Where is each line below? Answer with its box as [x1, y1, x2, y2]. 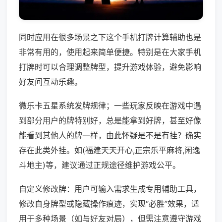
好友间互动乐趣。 [19, 77, 82, 87]
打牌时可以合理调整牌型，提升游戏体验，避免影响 [19, 62, 201, 72]
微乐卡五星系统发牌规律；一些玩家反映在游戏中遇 [19, 101, 201, 111]
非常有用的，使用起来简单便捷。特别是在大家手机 [19, 47, 201, 57]
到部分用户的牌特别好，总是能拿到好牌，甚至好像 [19, 115, 201, 126]
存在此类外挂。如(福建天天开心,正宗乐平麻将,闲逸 [19, 145, 200, 156]
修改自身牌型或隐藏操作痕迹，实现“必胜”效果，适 [19, 199, 199, 209]
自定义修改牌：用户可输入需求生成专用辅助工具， [19, 184, 201, 194]
